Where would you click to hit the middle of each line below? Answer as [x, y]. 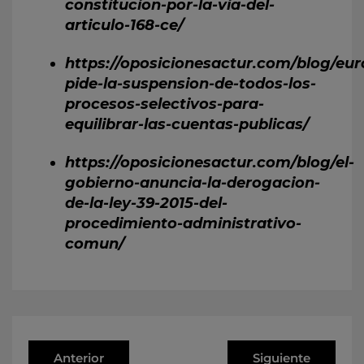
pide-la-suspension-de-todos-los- [191, 84]
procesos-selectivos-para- [165, 104]
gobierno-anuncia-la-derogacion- [193, 183]
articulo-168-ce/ [124, 26]
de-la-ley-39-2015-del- [146, 204]
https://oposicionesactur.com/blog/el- [210, 163]
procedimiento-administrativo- [183, 224]
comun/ [95, 244]
